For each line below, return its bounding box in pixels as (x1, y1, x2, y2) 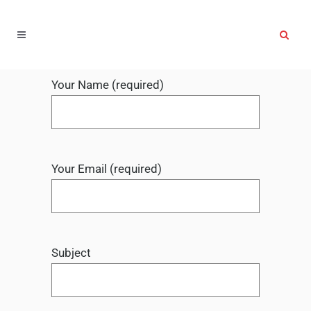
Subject (51, 246, 91, 260)
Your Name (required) (51, 78, 164, 92)
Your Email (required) (51, 162, 162, 176)
